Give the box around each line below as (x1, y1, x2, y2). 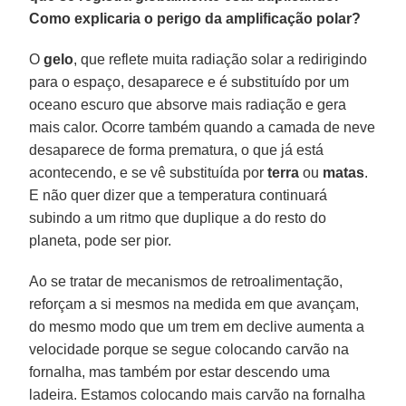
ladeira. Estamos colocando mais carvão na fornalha (29, 386, 366, 402)
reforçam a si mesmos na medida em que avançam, (29, 295, 360, 312)
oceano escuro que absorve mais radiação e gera (29, 96, 347, 112)
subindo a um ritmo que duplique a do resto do (29, 209, 327, 226)
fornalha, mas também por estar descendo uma (29, 363, 331, 380)
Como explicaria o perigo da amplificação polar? (29, 10, 362, 26)
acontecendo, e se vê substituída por (29, 164, 268, 180)
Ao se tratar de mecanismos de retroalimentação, (29, 273, 343, 289)
